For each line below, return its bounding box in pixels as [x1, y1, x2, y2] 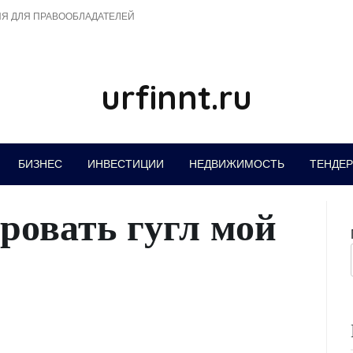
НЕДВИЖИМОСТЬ [188, 157, 284, 171]
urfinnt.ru [101, 76, 252, 118]
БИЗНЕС [17, 157, 62, 171]
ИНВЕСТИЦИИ [87, 157, 164, 171]
